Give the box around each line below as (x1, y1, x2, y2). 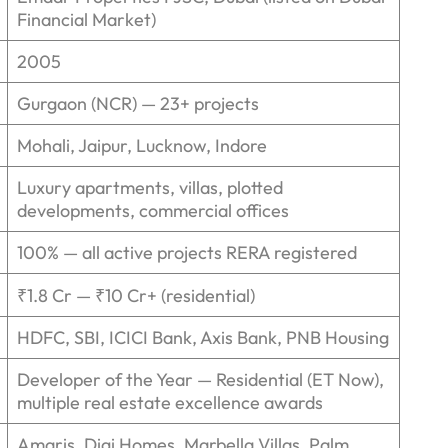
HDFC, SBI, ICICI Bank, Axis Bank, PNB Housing (17, 326, 389, 350)
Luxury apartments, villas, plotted (17, 176, 283, 200)
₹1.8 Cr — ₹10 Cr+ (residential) (17, 284, 255, 308)
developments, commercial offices (17, 199, 289, 223)
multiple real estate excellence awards (17, 391, 323, 415)
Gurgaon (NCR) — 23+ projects (17, 92, 259, 116)
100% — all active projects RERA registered (17, 241, 357, 265)
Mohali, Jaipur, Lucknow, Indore (17, 134, 267, 158)
